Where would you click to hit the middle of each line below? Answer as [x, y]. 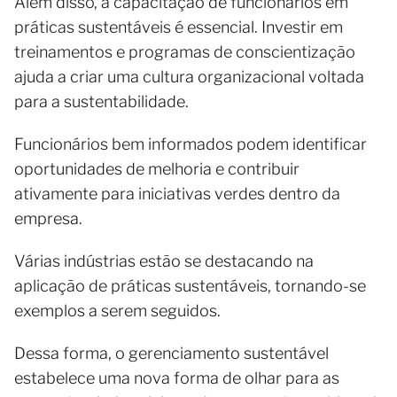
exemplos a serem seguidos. [119, 310]
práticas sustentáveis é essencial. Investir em [179, 27]
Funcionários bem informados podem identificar [191, 144]
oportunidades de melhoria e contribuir [157, 168]
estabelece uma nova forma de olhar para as [177, 378]
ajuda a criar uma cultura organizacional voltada [189, 76]
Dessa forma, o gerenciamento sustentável [171, 353]
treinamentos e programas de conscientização [185, 51]
